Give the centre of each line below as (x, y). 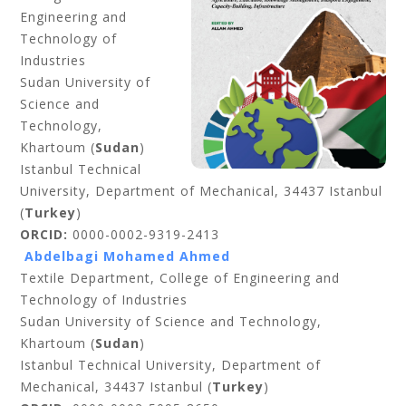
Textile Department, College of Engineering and (180, 278)
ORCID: (44, 234)
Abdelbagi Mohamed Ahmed (126, 256)
